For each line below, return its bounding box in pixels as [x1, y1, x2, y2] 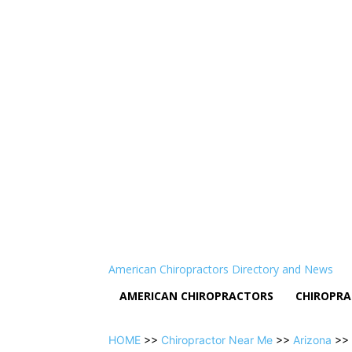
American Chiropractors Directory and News [108, 261, 333, 277]
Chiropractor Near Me [161, 332, 273, 346]
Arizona [293, 332, 332, 346]
